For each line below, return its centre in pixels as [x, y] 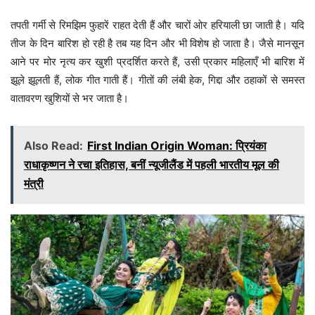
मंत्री [34, 184]
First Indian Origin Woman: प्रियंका [177, 146]
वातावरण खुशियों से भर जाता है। [70, 98]
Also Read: [53, 146]
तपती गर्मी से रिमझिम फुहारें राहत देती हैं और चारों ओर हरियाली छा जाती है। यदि [157, 25]
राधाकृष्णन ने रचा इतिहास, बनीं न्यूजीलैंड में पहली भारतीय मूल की [152, 165]
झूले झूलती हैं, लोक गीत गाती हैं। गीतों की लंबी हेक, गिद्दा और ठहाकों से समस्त [157, 80]
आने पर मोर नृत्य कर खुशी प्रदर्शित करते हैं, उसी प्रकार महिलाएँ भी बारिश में [157, 62]
